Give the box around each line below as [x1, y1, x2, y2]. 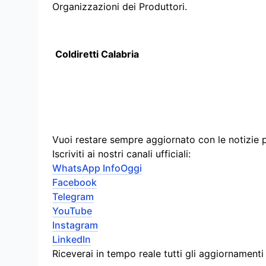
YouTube [52, 205, 92, 217]
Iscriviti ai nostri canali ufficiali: [52, 148, 191, 160]
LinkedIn [52, 233, 91, 246]
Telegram [52, 191, 94, 203]
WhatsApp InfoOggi [52, 162, 142, 175]
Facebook [52, 176, 97, 189]
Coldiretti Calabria [55, 48, 139, 61]
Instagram [52, 219, 98, 232]
